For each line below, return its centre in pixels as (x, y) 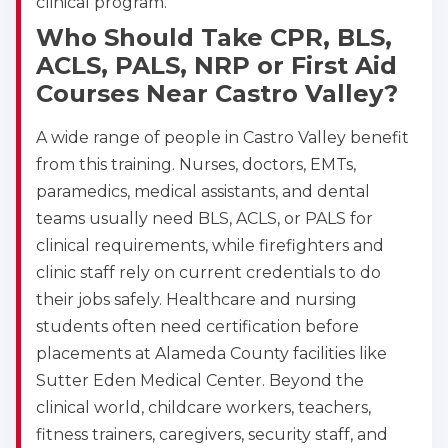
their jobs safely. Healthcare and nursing (196, 300)
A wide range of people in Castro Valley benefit (222, 138)
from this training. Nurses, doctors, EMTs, (196, 165)
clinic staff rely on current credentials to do (208, 273)
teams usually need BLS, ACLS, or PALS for (204, 219)
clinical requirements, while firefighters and (210, 246)
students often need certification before (197, 327)
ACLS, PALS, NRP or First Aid (216, 66)
